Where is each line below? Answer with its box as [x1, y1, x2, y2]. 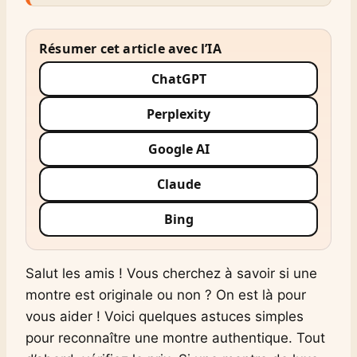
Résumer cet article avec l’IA [39, 39, 222, 57]
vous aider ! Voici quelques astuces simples [25, 308, 304, 324]
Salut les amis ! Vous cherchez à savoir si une [25, 265, 317, 281]
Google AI [147, 139, 210, 158]
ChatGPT [151, 69, 206, 88]
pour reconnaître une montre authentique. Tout [25, 329, 325, 346]
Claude [156, 175, 201, 193]
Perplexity [147, 104, 210, 123]
